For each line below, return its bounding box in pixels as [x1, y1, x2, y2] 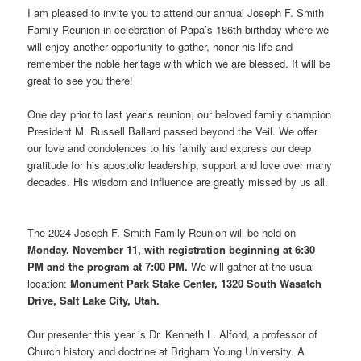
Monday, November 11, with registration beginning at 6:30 [27, 242, 316, 258]
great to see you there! [27, 72, 134, 88]
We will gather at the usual [191, 259, 315, 275]
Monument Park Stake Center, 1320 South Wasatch [70, 276, 322, 292]
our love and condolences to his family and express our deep [27, 140, 312, 156]
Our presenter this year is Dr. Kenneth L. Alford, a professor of [27, 326, 318, 342]
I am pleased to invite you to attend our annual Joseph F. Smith [27, 4, 325, 20]
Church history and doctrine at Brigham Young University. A [27, 343, 305, 359]
